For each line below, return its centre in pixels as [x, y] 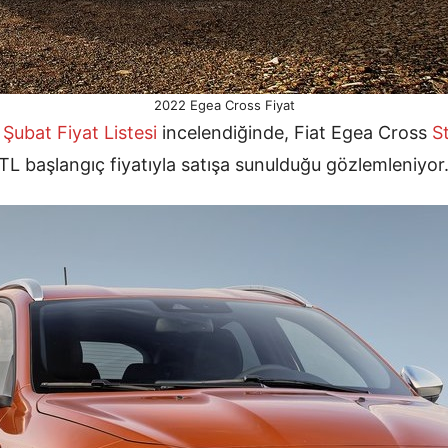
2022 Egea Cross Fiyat [224, 105]
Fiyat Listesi [107, 132]
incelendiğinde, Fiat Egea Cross [294, 132]
